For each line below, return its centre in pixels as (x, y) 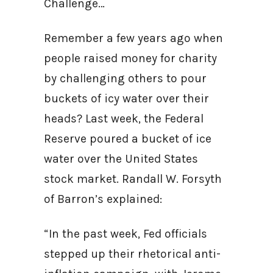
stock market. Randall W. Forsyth (133, 179)
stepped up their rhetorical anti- (132, 254)
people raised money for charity (130, 58)
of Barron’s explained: (106, 199)
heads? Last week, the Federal (124, 119)
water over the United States (121, 159)
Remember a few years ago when (133, 38)
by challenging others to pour (125, 78)
